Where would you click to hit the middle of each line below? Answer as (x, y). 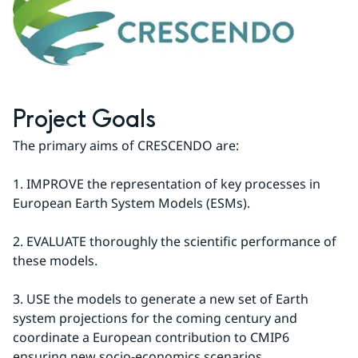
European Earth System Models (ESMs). (131, 203)
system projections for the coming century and (155, 318)
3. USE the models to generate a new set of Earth (161, 298)
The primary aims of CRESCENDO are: (126, 145)
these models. (55, 260)
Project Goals (84, 119)
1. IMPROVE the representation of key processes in (167, 183)
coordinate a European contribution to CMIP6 (151, 337)
